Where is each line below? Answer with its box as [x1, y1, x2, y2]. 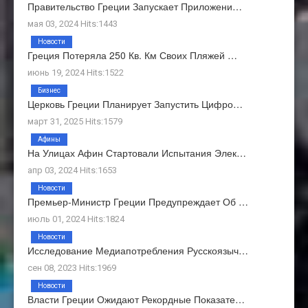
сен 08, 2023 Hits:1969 [27, 262, 116, 273]
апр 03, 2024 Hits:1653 [27, 164, 117, 175]
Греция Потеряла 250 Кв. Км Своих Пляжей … [27, 47, 237, 62]
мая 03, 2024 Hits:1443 [27, 18, 118, 29]
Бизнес [38, 86, 60, 94]
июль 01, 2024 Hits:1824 [27, 213, 124, 224]
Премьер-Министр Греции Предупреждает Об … [27, 194, 248, 208]
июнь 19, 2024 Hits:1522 [27, 67, 124, 78]
